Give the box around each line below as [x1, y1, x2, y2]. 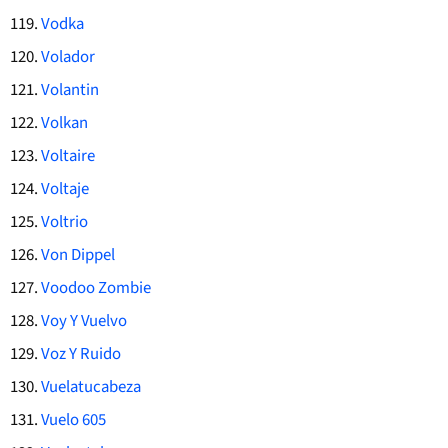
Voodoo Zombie [40, 276, 151, 301]
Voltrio [40, 210, 88, 235]
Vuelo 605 [40, 408, 106, 433]
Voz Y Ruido [40, 342, 121, 367]
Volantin [40, 78, 99, 103]
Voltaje [40, 177, 89, 202]
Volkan [40, 111, 88, 136]
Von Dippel [40, 243, 115, 268]
